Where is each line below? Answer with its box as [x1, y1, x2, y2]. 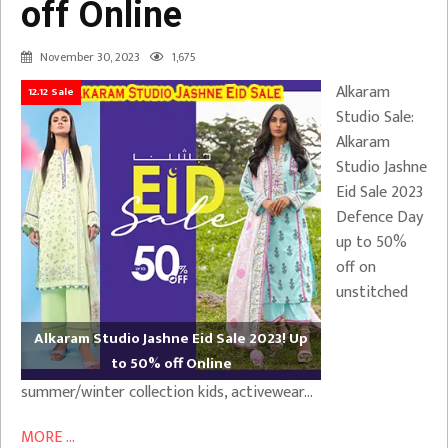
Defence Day [336, 204, 423, 231]
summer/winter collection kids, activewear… [21, 379, 313, 406]
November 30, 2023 [40, 47, 140, 67]
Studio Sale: [336, 104, 414, 131]
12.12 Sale [28, 83, 74, 101]
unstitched [336, 279, 408, 306]
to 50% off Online [110, 351, 232, 376]
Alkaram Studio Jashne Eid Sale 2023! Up [34, 326, 308, 351]
